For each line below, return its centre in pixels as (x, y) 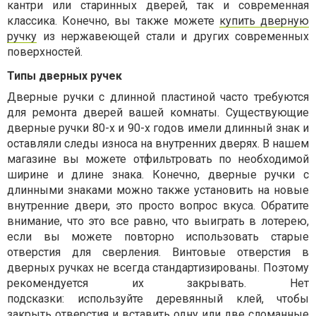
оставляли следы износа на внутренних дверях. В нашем (158, 144)
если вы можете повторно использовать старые (158, 237)
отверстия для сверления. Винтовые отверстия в (158, 252)
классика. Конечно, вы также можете (113, 21)
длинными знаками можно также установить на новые (158, 190)
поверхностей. (46, 52)
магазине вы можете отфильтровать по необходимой (158, 159)
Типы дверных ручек (65, 76)
